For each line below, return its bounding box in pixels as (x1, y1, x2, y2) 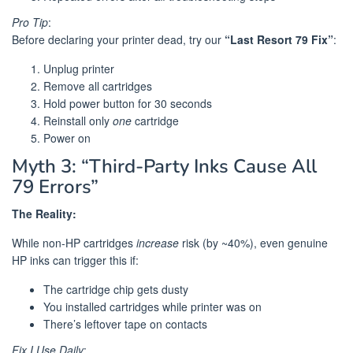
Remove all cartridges (43, 78, 152, 95)
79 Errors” (12, 173, 98, 199)
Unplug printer (43, 61, 114, 77)
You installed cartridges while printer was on (43, 298, 262, 314)
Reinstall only (43, 113, 113, 129)
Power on (43, 130, 91, 147)
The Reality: (12, 205, 76, 221)
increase (136, 234, 179, 251)
